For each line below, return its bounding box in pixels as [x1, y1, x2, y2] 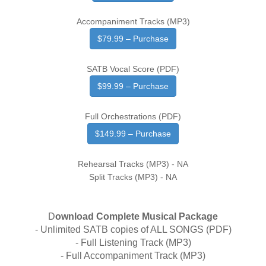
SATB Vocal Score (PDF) [87, 64, 179, 74]
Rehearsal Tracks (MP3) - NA [78, 159, 188, 169]
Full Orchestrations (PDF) [85, 112, 181, 121]
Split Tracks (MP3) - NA [89, 172, 177, 182]
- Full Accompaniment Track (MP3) [61, 251, 205, 261]
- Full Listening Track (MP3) [75, 237, 191, 248]
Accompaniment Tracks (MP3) [76, 17, 190, 26]
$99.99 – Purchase [97, 81, 169, 91]
